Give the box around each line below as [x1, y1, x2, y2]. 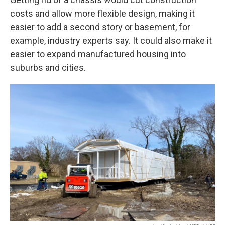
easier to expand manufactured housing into [10, 49, 186, 59]
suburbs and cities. [10, 62, 86, 73]
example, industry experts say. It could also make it [10, 35, 212, 46]
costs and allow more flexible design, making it [10, 8, 195, 19]
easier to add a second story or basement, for [10, 22, 190, 32]
